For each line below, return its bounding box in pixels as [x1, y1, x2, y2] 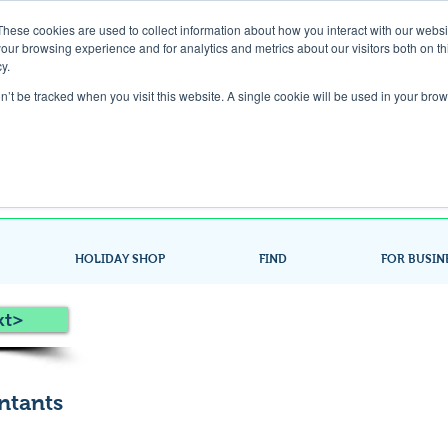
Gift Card [154, 49, 231, 72]
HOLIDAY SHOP [75, 252, 165, 266]
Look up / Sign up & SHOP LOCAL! [47, 117, 403, 142]
